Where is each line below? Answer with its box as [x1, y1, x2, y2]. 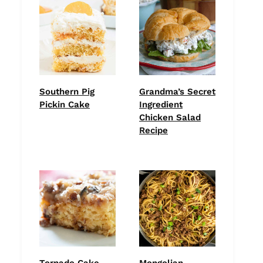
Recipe [139, 124, 168, 136]
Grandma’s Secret [139, 86, 215, 97]
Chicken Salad [139, 112, 201, 123]
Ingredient [139, 99, 183, 110]
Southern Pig [39, 86, 95, 97]
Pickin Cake [39, 99, 90, 110]
